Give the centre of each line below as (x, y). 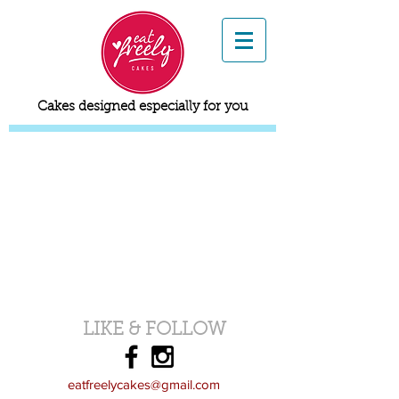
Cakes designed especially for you (142, 107)
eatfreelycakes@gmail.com (143, 384)
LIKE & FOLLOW (154, 330)
